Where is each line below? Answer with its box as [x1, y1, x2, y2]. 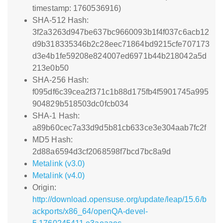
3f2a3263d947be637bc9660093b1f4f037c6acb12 [32, 28, 210, 36]
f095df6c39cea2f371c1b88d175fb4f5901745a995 [32, 88, 209, 96]
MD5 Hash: [32, 135, 73, 144]
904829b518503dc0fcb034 [32, 100, 129, 108]
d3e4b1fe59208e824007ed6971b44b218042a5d [32, 52, 207, 60]
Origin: [32, 183, 56, 192]
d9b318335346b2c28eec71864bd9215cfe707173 [32, 40, 210, 48]
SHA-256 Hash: [32, 76, 89, 84]
